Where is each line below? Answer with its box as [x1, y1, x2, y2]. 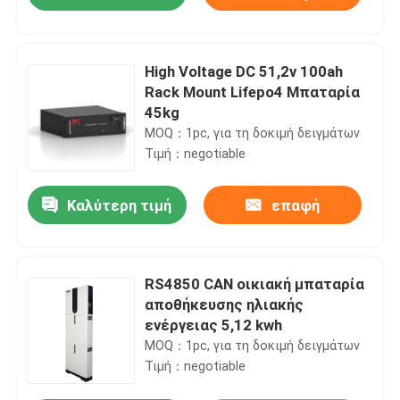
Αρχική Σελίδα [31, 272, 131, 291]
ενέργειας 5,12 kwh [145, 316, 283, 335]
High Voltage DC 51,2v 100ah [145, 62, 344, 80]
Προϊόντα [31, 329, 97, 347]
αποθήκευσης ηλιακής [145, 296, 304, 314]
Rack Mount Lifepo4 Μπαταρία [145, 82, 361, 101]
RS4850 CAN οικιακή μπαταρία [145, 275, 365, 294]
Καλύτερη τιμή [67, 196, 172, 215]
